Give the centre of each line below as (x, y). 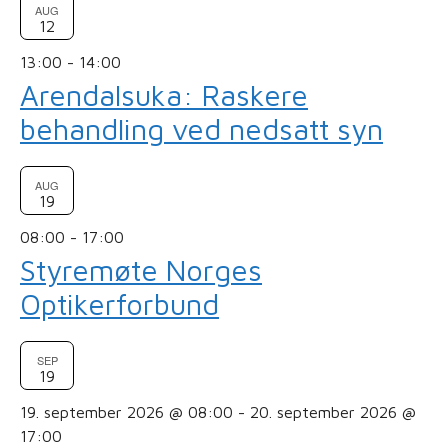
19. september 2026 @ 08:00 (126, 412)
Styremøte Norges (141, 270)
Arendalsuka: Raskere (164, 95)
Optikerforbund (119, 304)
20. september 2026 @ (333, 412)
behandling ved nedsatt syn (201, 129)
